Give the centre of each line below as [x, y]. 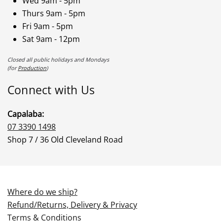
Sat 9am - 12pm [51, 39]
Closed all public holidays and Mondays [58, 60]
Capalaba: [26, 114]
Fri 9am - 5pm [48, 26]
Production [32, 68]
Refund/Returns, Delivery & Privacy [72, 205]
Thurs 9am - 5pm [54, 14]
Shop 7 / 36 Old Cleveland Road [65, 140]
